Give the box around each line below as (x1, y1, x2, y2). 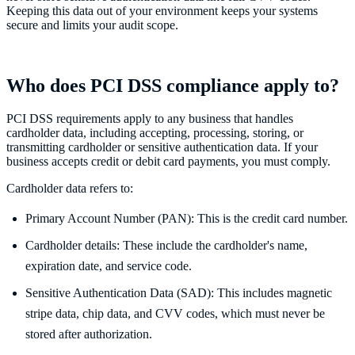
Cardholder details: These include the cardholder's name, (25, 239, 307, 253)
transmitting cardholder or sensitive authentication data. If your (6, 140, 318, 155)
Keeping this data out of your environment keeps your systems (6, 3, 318, 17)
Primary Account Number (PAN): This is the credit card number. (25, 212, 348, 226)
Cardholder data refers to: (6, 181, 133, 196)
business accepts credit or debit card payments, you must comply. (6, 155, 330, 169)
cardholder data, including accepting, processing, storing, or (6, 126, 303, 140)
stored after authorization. (25, 327, 152, 342)
